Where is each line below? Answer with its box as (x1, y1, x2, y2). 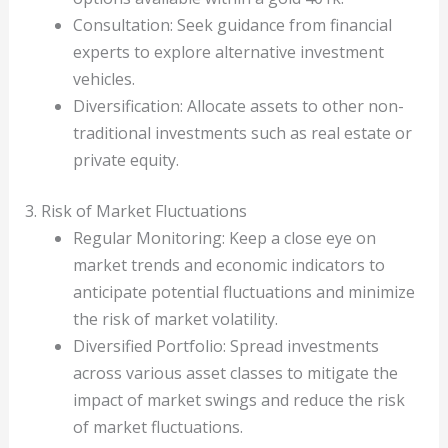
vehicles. (72, 68, 135, 91)
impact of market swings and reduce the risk (72, 389, 405, 412)
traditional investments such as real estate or (72, 122, 412, 145)
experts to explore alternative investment (72, 41, 384, 64)
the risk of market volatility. (72, 308, 278, 331)
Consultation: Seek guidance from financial (72, 14, 392, 37)
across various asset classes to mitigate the (72, 362, 398, 385)
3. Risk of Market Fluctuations (24, 200, 247, 223)
